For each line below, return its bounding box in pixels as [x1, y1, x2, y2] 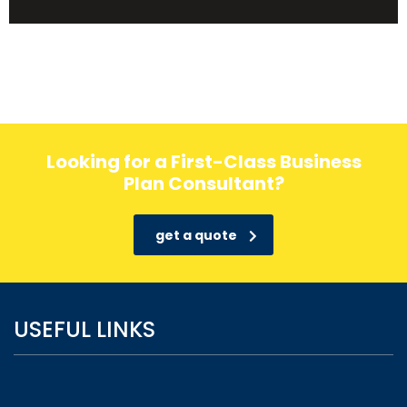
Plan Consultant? [123, 171, 284, 197]
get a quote [155, 226, 237, 245]
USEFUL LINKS [14, 314, 155, 345]
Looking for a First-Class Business [45, 149, 362, 175]
